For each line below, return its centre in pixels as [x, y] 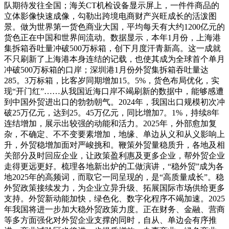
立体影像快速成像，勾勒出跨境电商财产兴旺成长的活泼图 [110, 16]
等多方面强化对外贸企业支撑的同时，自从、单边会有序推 [110, 220]
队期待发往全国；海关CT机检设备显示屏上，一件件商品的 [112, 6]
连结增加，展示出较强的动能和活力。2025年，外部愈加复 [110, 124]
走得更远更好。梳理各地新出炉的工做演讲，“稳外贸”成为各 [114, 167]
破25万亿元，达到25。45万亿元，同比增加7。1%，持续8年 [112, 113]
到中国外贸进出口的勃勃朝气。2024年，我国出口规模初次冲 [114, 102]
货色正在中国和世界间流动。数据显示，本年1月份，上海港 [112, 38]
